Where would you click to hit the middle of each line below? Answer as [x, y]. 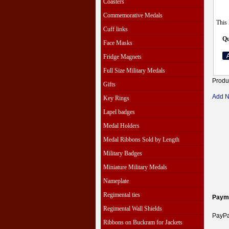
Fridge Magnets [122, 57]
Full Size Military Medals [134, 71]
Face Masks [118, 43]
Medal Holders [121, 126]
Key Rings [116, 98]
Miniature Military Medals [135, 167]
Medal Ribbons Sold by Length [141, 140]
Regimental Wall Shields [133, 209]
